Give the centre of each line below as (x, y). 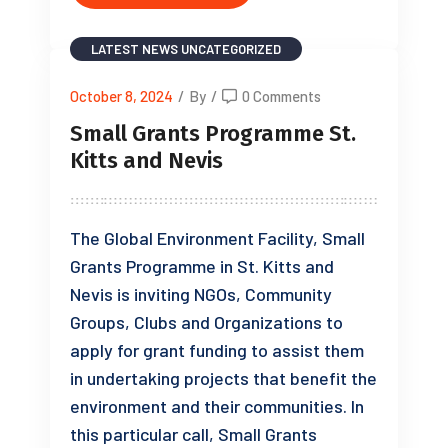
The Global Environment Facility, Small (217, 238)
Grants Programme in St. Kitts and (202, 266)
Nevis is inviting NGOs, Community (201, 294)
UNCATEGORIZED (231, 49)
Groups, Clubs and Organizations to (206, 322)
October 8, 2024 (121, 96)
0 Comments (281, 96)
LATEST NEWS (134, 49)
